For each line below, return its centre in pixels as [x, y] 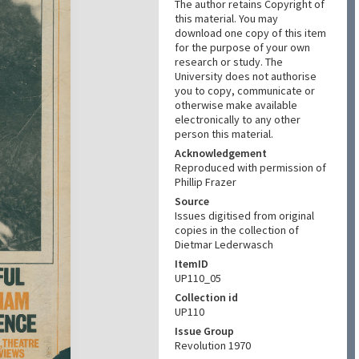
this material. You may [226, 18]
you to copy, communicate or [245, 91]
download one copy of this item [250, 33]
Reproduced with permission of [250, 167]
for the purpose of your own [242, 47]
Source [192, 201]
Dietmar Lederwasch [224, 244]
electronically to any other [238, 119]
